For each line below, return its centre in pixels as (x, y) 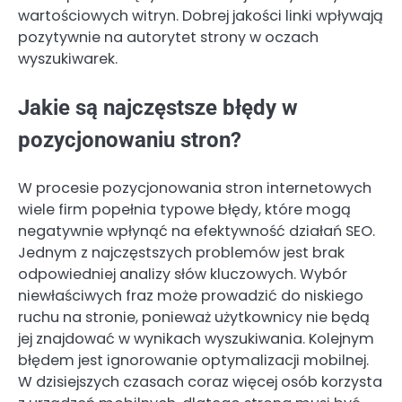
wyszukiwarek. (68, 58)
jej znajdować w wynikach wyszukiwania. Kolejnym (196, 339)
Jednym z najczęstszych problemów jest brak (181, 253)
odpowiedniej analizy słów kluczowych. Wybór (183, 275)
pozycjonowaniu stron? (130, 140)
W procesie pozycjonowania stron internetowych (195, 188)
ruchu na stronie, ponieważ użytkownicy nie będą (194, 318)
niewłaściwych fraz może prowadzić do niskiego (191, 296)
